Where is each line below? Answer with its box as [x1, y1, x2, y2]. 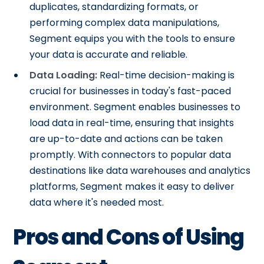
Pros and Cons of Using [13, 222, 244, 252]
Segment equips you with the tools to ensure [29, 32, 236, 45]
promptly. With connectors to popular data [29, 148, 232, 161]
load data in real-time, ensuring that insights [29, 116, 235, 130]
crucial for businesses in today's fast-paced [29, 84, 232, 98]
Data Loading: [29, 68, 98, 82]
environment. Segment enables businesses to [29, 100, 241, 114]
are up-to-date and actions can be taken [29, 132, 223, 146]
